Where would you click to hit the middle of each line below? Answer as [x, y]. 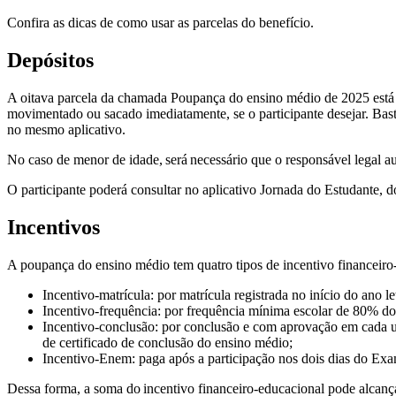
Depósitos [50, 61]
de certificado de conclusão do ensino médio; [168, 343]
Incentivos [53, 228]
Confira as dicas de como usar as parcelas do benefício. [162, 23]
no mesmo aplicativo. [66, 130]
